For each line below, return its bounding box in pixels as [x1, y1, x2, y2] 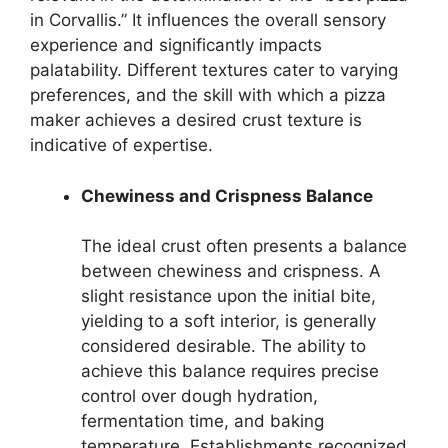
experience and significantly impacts [30, 35, 322, 55]
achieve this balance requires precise [81, 361, 379, 381]
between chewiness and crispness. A [81, 261, 381, 281]
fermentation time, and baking [81, 411, 324, 431]
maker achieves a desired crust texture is [30, 110, 362, 130]
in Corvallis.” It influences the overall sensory [30, 10, 386, 30]
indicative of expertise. [30, 135, 213, 155]
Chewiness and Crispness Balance [81, 185, 373, 206]
